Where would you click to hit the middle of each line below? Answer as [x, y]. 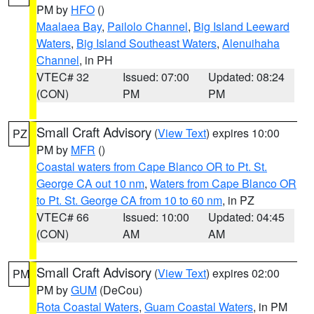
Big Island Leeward [241, 26]
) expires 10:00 [243, 133]
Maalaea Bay [69, 26]
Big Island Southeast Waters [146, 43]
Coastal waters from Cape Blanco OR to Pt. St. [152, 166]
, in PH [96, 60]
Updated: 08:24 [247, 77]
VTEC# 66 [63, 217]
